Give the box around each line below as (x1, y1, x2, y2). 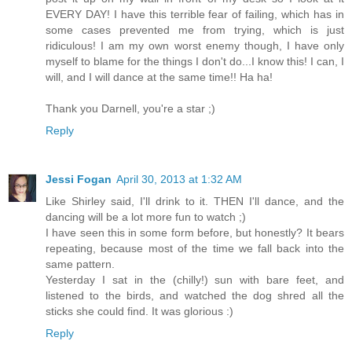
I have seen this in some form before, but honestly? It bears (46, 225, 344, 239)
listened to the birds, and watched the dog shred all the (46, 288, 344, 302)
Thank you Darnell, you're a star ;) (46, 101, 215, 115)
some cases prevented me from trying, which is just (46, 23, 344, 36)
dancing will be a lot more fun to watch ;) (46, 210, 246, 223)
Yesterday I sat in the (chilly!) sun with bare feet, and (46, 273, 344, 286)
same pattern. (46, 257, 115, 270)
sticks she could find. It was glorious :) (46, 304, 233, 317)
